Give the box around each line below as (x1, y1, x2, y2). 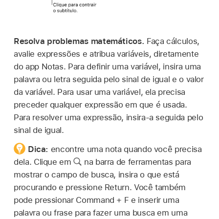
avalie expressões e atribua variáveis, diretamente (14, 48, 199, 59)
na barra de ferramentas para (82, 156, 191, 167)
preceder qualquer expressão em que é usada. (14, 99, 187, 109)
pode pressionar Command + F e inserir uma (14, 195, 179, 205)
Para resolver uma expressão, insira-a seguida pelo (14, 112, 203, 122)
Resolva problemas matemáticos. (14, 36, 147, 46)
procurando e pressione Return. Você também (14, 182, 186, 192)
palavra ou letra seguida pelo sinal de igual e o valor (14, 74, 204, 84)
